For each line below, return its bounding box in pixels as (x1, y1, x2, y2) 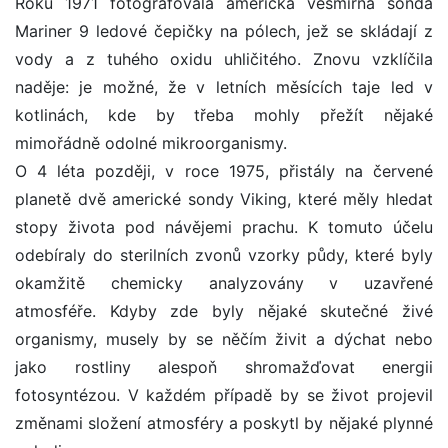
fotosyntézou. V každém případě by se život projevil (15, 385, 433, 406)
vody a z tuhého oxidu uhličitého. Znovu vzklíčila (15, 49, 433, 70)
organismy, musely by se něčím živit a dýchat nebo (15, 329, 433, 350)
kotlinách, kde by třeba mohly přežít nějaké (15, 105, 433, 126)
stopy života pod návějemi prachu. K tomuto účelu (15, 217, 433, 238)
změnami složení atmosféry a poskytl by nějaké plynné (15, 413, 433, 434)
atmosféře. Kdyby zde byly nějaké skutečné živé (15, 301, 433, 322)
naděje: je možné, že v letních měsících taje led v (15, 77, 433, 98)
